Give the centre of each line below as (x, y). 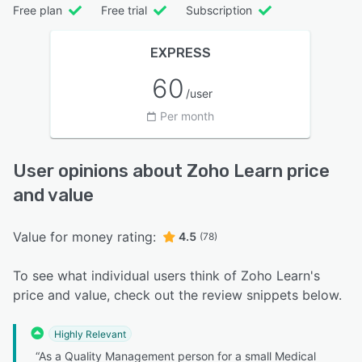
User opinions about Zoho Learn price (171, 171)
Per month (187, 116)
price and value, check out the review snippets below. (177, 295)
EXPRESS (180, 53)
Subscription (219, 11)
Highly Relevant (90, 334)
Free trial (124, 11)
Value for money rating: (84, 237)
